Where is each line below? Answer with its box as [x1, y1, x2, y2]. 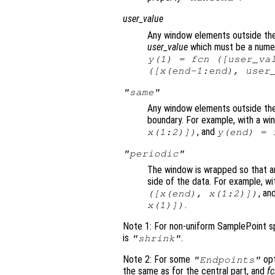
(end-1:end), [166, 66, 246, 76]
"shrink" [131, 233, 181, 244]
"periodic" [123, 149, 185, 159]
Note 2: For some [123, 254, 193, 266]
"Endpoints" [193, 255, 261, 265]
